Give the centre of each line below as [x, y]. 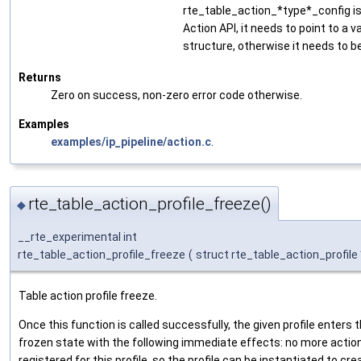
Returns [40, 77]
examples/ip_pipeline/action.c [131, 141]
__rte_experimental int [77, 237]
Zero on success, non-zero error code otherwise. [176, 95]
